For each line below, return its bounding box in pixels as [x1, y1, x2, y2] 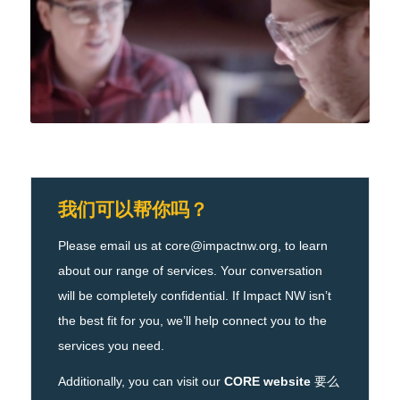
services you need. [57, 338, 164, 354]
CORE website [223, 374, 311, 389]
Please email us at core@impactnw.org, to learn [57, 238, 328, 254]
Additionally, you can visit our [57, 374, 224, 389]
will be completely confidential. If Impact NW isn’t [57, 288, 331, 304]
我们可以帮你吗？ [57, 198, 208, 220]
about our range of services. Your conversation [57, 263, 322, 279]
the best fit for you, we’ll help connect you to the [57, 313, 327, 329]
